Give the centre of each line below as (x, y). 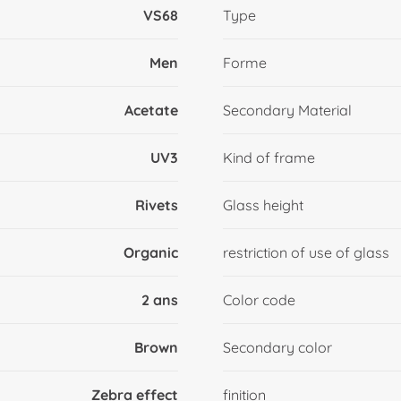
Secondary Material (287, 111)
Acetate (152, 111)
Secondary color (277, 348)
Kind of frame (269, 158)
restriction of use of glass (306, 253)
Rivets (157, 205)
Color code (259, 300)
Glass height (263, 205)
